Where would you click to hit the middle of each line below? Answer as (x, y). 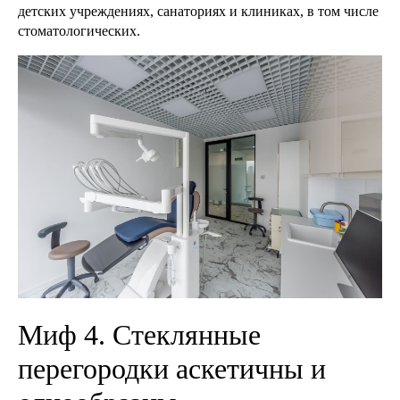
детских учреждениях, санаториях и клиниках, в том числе (198, 11)
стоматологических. (79, 30)
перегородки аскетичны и (172, 369)
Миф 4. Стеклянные (139, 335)
